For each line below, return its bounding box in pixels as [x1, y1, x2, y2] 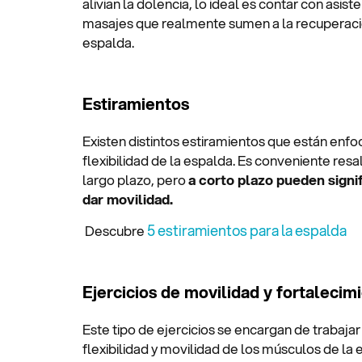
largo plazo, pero [82, 169, 188, 190]
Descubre [82, 221, 147, 242]
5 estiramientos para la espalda [147, 220, 347, 242]
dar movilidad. [82, 188, 173, 209]
